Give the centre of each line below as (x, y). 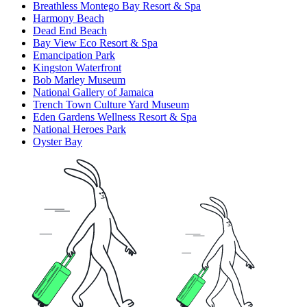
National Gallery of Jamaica (93, 93)
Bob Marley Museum (79, 80)
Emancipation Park (74, 56)
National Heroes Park (79, 130)
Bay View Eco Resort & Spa (95, 43)
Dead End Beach (70, 31)
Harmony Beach (69, 19)
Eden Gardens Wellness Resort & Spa (115, 117)
